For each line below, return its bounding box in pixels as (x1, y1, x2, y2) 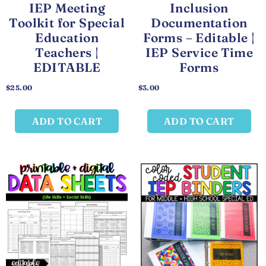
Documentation (151, 15, 248, 31)
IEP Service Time (145, 45, 253, 61)
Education (35, 30, 99, 46)
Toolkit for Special (9, 15, 125, 31)
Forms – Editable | (143, 30, 255, 46)
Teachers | (35, 45, 99, 61)
